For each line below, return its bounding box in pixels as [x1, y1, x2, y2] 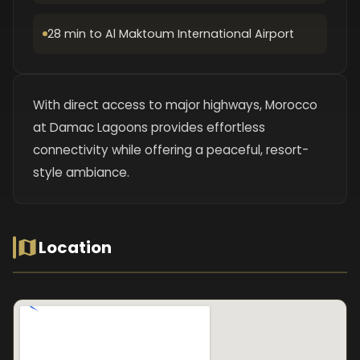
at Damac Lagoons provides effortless [33, 119, 265, 136]
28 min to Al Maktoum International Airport [47, 26, 294, 42]
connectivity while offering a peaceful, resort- [33, 141, 309, 158]
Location [39, 236, 112, 259]
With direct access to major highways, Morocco [33, 96, 317, 113]
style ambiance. [33, 164, 129, 181]
